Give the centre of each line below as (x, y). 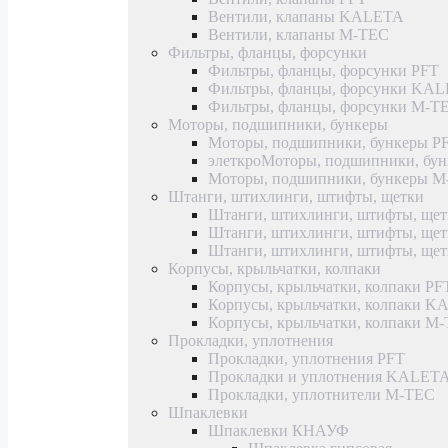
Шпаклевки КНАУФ (278, 430)
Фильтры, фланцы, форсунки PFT (323, 70)
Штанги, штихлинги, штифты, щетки (296, 196)
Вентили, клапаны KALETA (306, 16)
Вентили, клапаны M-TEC (298, 34)
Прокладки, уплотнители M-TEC (321, 394)
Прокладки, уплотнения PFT (306, 358)
